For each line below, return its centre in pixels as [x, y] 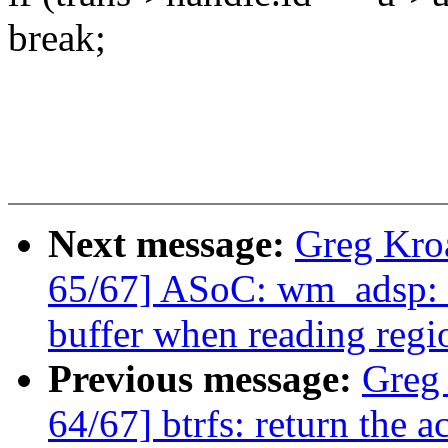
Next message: [171, 244]
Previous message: [205, 379]
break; [57, 38]
